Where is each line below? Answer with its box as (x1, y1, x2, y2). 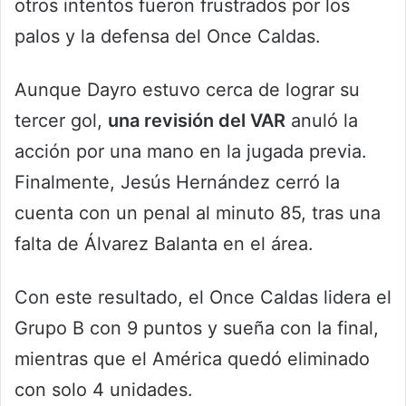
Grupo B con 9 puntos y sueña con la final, (14, 317, 379, 340)
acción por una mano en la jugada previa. (14, 140, 367, 163)
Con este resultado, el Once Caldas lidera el (14, 286, 391, 309)
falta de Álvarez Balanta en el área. (14, 233, 314, 256)
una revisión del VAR (108, 110, 285, 132)
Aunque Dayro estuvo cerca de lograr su (14, 79, 360, 101)
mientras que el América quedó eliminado (14, 348, 370, 371)
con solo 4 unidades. (14, 379, 193, 401)
